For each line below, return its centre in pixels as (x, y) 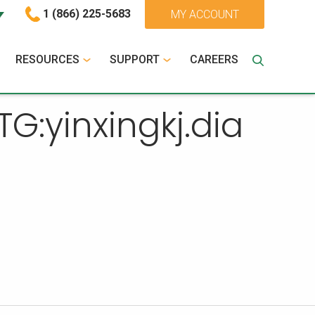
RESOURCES (47, 60)
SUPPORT (135, 60)
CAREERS (214, 60)
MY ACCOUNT (205, 14)
